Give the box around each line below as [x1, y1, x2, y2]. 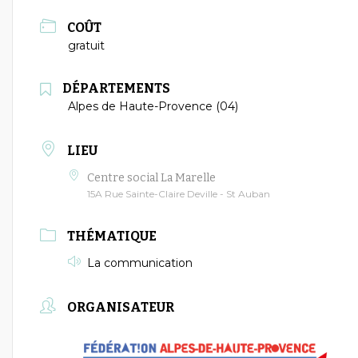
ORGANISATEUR [67, 300, 174, 316]
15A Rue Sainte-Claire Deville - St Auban [87, 187, 270, 200]
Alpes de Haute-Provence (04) [68, 99, 238, 114]
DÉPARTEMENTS [62, 81, 170, 97]
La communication [87, 256, 193, 271]
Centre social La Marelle [87, 170, 216, 185]
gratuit [68, 38, 105, 54]
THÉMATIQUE [67, 229, 157, 245]
